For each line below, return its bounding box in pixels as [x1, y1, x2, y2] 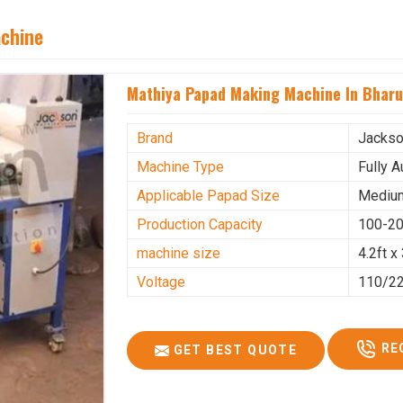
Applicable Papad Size [137, 187, 281, 205]
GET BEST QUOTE [169, 343, 298, 358]
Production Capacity [137, 216, 264, 234]
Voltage [137, 273, 186, 291]
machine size [137, 245, 221, 263]
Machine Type [137, 158, 225, 176]
